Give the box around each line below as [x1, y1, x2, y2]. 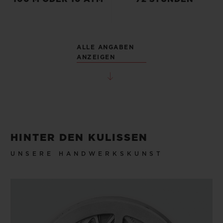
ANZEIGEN [77, 54, 115, 61]
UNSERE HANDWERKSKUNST [10, 150, 163, 157]
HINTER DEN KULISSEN [10, 132, 148, 143]
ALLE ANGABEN [77, 44, 134, 51]
